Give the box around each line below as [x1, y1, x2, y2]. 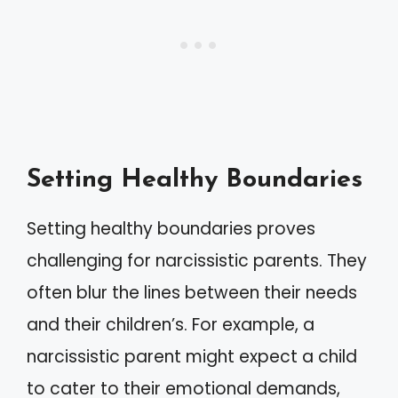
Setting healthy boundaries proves [27, 217, 315, 241]
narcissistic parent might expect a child [27, 345, 357, 369]
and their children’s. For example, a [27, 313, 314, 337]
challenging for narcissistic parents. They [27, 249, 367, 273]
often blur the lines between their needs [27, 281, 357, 305]
